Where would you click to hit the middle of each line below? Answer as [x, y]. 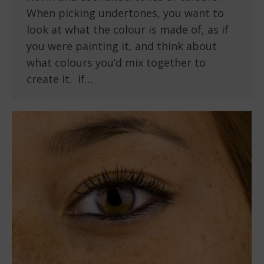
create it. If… [60, 79]
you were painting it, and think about [122, 46]
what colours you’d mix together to [116, 63]
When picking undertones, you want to [125, 13]
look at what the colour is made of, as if [128, 30]
